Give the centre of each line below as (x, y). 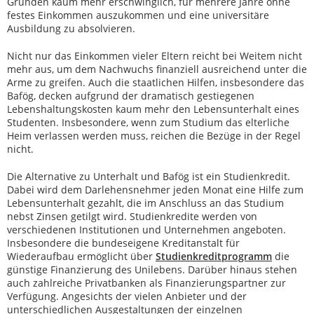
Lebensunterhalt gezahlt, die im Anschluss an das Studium (145, 203)
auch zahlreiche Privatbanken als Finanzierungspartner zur (146, 283)
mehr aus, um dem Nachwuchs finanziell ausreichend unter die (157, 69)
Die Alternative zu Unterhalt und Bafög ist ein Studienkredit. (149, 176)
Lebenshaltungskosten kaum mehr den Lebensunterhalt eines (153, 109)
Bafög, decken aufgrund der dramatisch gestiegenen (131, 96)
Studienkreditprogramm (214, 256)
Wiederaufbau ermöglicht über (81, 256)
